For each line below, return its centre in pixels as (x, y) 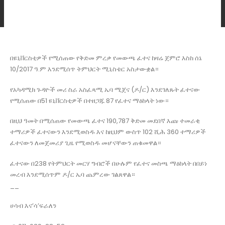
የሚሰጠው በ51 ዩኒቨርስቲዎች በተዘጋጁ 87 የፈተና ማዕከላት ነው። (89, 100)
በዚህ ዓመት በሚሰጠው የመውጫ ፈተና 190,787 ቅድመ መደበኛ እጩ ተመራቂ (105, 121)
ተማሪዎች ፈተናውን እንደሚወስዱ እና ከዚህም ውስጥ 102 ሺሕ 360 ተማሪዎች (108, 132)
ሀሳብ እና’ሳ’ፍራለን (33, 206)
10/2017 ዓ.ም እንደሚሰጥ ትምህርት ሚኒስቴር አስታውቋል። (84, 69)
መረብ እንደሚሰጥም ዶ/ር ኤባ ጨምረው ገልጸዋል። (73, 174)
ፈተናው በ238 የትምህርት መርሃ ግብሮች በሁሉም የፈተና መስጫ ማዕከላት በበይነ (108, 163)
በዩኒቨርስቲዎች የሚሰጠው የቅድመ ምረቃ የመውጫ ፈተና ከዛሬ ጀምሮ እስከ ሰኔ (106, 58)
